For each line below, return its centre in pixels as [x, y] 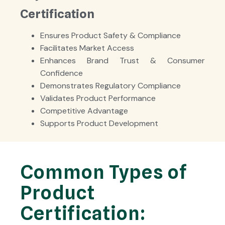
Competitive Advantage [84, 110]
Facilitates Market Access [87, 48]
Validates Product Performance [98, 98]
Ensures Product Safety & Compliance [110, 35]
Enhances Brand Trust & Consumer [123, 60]
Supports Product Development [99, 123]
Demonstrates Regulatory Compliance [110, 85]
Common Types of [104, 172]
